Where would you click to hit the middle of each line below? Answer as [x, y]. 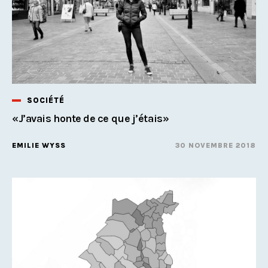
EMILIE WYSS [39, 145]
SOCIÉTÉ [46, 100]
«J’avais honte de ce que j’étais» [91, 118]
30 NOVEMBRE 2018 [216, 145]
